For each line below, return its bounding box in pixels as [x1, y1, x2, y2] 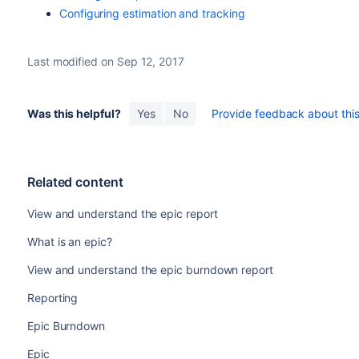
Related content [26, 174, 123, 190]
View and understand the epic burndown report [26, 263, 273, 276]
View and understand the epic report [26, 207, 218, 220]
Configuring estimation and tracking [58, 6, 245, 20]
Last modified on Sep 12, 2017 [26, 54, 184, 68]
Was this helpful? [26, 107, 121, 120]
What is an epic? [26, 235, 112, 248]
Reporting [26, 291, 79, 305]
